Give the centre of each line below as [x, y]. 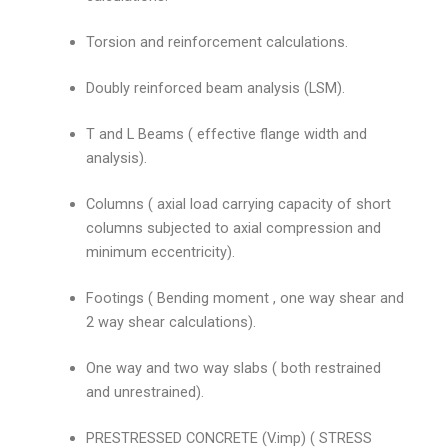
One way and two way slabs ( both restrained [234, 367]
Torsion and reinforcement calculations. [217, 42]
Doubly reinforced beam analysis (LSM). [216, 88]
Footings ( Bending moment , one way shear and [245, 297]
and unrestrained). [145, 391]
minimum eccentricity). [161, 251]
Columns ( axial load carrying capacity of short [239, 203]
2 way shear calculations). [171, 321]
